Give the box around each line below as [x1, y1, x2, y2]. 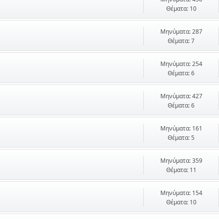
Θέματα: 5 [168, 133, 195, 142]
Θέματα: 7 [168, 36, 195, 45]
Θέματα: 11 [166, 165, 197, 174]
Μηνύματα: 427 [160, 91, 202, 100]
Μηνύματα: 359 [160, 156, 202, 165]
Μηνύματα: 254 [160, 59, 202, 68]
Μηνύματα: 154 [160, 188, 202, 197]
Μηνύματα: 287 [160, 27, 202, 36]
